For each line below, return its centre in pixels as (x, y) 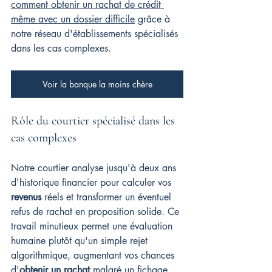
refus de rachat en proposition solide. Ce (97, 212)
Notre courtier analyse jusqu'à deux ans (95, 168)
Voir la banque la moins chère (97, 84)
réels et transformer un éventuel (108, 197)
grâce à (154, 19)
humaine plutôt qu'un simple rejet (81, 241)
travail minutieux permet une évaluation (93, 226)
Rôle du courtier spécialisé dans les (94, 121)
